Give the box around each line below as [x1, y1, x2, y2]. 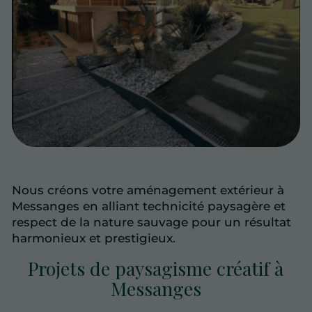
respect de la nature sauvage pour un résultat [12, 214, 291, 229]
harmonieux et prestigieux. [12, 231, 175, 245]
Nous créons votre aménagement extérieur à [12, 182, 284, 197]
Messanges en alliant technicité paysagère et [12, 198, 286, 213]
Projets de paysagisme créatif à [28, 255, 284, 281]
